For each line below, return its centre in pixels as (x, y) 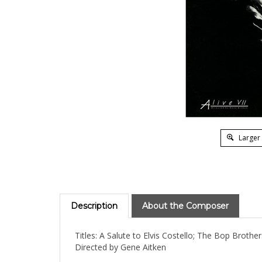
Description (94, 208)
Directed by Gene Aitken (120, 249)
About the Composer (185, 208)
